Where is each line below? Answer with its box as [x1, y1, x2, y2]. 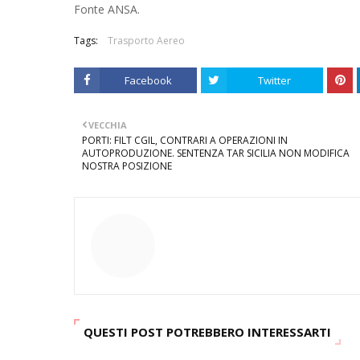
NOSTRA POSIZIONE [82, 159, 172, 173]
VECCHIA [88, 119, 127, 131]
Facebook [124, 73, 172, 88]
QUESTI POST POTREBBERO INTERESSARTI [84, 324, 331, 340]
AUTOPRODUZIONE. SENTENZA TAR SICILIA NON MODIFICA [82, 146, 350, 160]
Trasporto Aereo [108, 34, 185, 47]
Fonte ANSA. [74, 2, 140, 17]
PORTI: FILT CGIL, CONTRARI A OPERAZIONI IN [82, 133, 288, 147]
